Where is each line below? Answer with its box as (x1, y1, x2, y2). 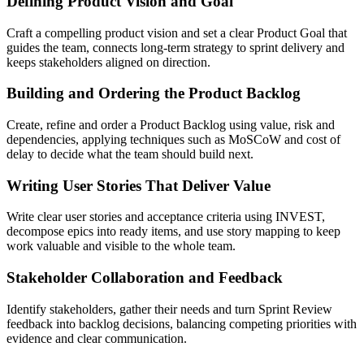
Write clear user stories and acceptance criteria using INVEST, (6, 210, 325, 224)
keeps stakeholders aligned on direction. (6, 54, 210, 69)
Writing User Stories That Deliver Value (6, 176, 271, 194)
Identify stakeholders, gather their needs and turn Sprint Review (6, 301, 332, 316)
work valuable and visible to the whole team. (6, 239, 236, 253)
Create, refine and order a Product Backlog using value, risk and (6, 118, 335, 132)
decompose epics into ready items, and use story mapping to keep (6, 224, 340, 239)
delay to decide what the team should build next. (6, 147, 253, 161)
